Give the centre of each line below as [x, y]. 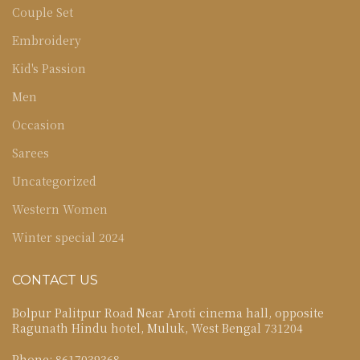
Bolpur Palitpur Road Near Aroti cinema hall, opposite [168, 313]
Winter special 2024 [68, 237]
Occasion [39, 125]
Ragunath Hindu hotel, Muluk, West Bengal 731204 [157, 328]
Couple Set [43, 12]
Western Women [60, 209]
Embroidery [47, 41]
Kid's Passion [49, 69]
